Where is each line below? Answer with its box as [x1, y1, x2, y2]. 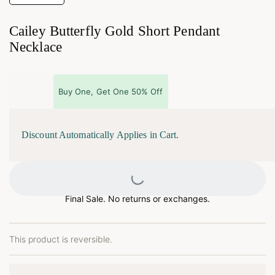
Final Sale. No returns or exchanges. [65, 193, 210, 204]
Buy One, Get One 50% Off [58, 86, 163, 96]
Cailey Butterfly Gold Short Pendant [9, 23, 220, 39]
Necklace [9, 39, 66, 55]
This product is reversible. [9, 233, 112, 244]
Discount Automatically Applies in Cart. [21, 129, 179, 140]
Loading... [134, 172, 184, 206]
